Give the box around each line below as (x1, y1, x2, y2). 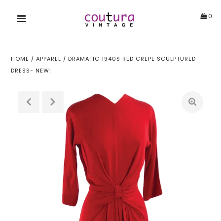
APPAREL (36, 55, 62, 63)
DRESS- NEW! (11, 67, 52, 74)
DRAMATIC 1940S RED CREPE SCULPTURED (68, 55, 196, 63)
